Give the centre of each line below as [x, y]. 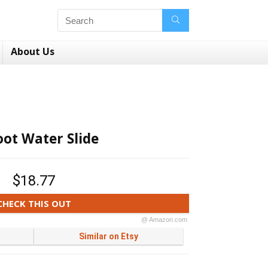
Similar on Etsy [108, 236]
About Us [33, 51]
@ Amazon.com [164, 220]
